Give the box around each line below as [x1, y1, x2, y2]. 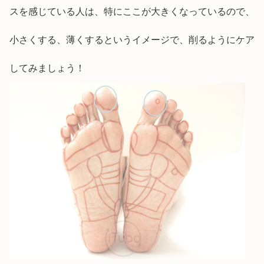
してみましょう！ [9, 62, 85, 73]
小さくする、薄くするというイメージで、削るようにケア [9, 34, 255, 45]
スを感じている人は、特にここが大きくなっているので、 [9, 6, 255, 16]
